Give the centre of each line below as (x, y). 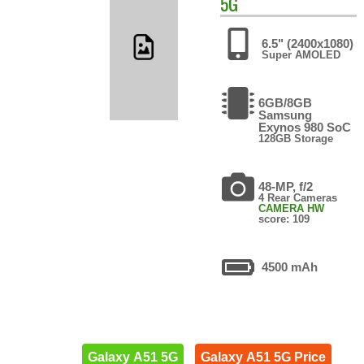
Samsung (286, 115)
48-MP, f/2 (286, 186)
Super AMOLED (301, 54)
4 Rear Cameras (298, 197)
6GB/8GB (286, 102)
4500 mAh (290, 266)
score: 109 (284, 219)
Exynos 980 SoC (305, 127)
